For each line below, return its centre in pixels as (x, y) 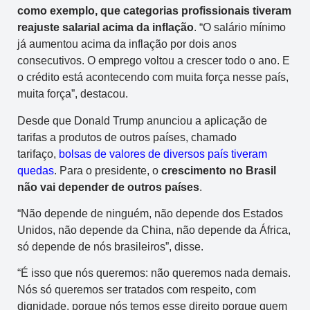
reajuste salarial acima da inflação (106, 28)
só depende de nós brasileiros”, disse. (110, 246)
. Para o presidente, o (108, 170)
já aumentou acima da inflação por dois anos (127, 44)
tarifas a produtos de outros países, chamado (127, 137)
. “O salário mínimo (240, 28)
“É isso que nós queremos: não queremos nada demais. (154, 273)
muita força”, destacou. (73, 94)
